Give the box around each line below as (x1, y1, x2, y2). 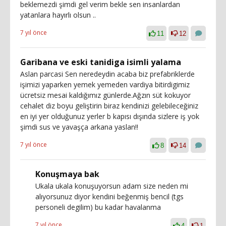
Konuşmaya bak (35, 168, 99, 180)
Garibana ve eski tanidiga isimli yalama (20, 56, 181, 68)
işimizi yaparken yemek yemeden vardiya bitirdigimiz (20, 79, 190, 89)
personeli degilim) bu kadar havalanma (35, 202, 161, 212)
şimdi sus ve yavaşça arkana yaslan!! (20, 122, 138, 132)
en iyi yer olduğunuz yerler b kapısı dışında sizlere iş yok (20, 111, 199, 121)
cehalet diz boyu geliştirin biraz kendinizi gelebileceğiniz (20, 100, 198, 110)
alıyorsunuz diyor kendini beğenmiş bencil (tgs (35, 191, 184, 201)
